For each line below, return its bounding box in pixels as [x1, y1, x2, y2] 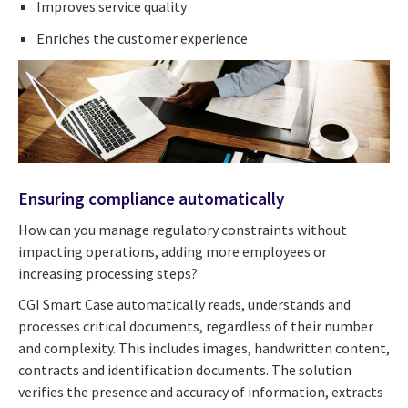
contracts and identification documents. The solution [18, 360, 352, 379]
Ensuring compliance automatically [18, 188, 288, 210]
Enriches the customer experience [36, 28, 248, 47]
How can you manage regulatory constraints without [18, 219, 347, 239]
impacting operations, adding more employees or [18, 241, 327, 260]
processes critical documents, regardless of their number [18, 316, 373, 335]
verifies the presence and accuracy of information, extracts [18, 382, 383, 401]
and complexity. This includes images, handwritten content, [18, 338, 390, 357]
